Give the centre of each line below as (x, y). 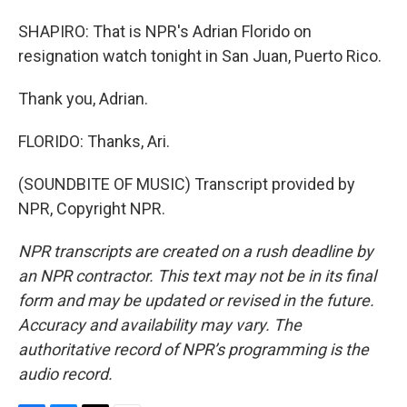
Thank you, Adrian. (83, 99)
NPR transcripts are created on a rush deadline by (196, 251)
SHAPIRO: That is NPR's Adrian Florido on (165, 31)
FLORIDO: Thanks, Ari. (94, 141)
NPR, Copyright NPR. (92, 208)
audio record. (65, 374)
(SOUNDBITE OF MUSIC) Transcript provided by (187, 184)
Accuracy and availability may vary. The (160, 325)
